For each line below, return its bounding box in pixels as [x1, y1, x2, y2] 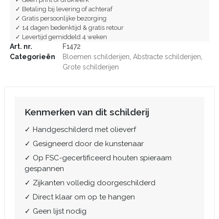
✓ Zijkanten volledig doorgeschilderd [24, 178, 155, 188]
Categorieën [10, 53, 55, 61]
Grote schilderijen [63, 63, 119, 71]
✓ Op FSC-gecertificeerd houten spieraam [24, 153, 172, 163]
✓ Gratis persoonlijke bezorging [15, 15, 107, 22]
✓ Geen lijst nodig [24, 207, 87, 216]
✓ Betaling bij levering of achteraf [15, 5, 112, 13]
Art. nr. [10, 43, 32, 51]
